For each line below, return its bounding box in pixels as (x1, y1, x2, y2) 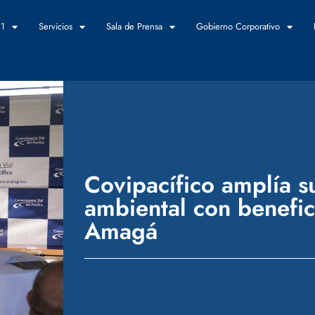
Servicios (39, 20, 73, 33)
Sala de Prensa (106, 20, 163, 33)
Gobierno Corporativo (196, 20, 281, 33)
